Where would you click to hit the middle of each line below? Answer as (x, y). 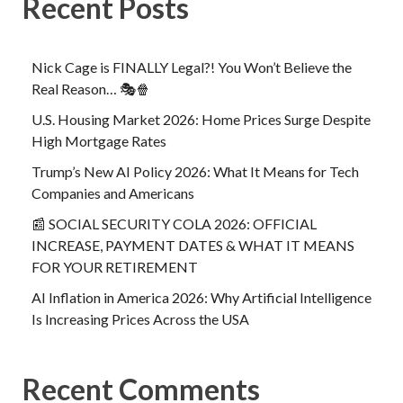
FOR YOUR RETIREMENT (115, 266)
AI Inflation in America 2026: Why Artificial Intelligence (201, 297)
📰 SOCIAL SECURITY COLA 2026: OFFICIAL (174, 223)
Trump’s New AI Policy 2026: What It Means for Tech (195, 171)
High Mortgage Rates (99, 140)
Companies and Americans (113, 193)
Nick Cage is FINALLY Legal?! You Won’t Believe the (192, 67)
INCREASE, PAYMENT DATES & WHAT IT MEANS (193, 245)
